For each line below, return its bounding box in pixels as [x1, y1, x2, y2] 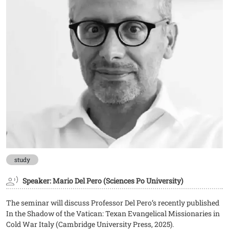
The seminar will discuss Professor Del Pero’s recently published [6, 198, 219, 208]
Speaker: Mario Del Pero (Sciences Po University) [22, 176, 183, 186]
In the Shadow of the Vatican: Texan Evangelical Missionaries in [6, 209, 220, 219]
